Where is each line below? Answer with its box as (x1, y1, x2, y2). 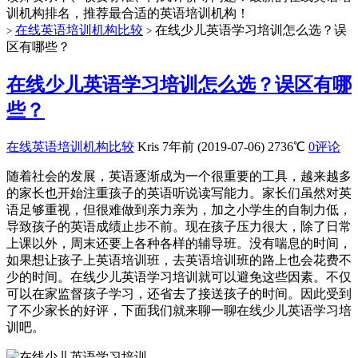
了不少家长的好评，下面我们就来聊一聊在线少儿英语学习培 (6, 303, 352, 317)
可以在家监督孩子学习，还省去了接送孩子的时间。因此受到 (6, 286, 352, 300)
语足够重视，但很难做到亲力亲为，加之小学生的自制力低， (6, 202, 352, 217)
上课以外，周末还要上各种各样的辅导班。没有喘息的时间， (6, 236, 352, 250)
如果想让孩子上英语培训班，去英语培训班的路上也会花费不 (6, 253, 352, 267)
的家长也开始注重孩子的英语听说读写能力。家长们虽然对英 (6, 185, 352, 200)
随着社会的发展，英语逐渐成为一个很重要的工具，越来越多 (6, 169, 352, 183)
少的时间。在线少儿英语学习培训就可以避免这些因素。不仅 (6, 269, 352, 284)
